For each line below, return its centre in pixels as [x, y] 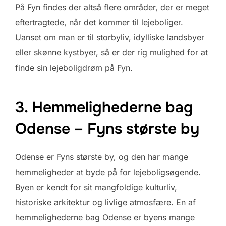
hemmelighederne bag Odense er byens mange [105, 218]
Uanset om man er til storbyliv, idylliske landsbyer [110, 37]
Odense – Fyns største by [107, 129]
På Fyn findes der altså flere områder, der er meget [112, 7]
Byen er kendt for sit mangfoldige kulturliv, [96, 187]
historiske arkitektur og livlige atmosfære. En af [105, 203]
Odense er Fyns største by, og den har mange [102, 157]
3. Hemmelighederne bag [104, 108]
